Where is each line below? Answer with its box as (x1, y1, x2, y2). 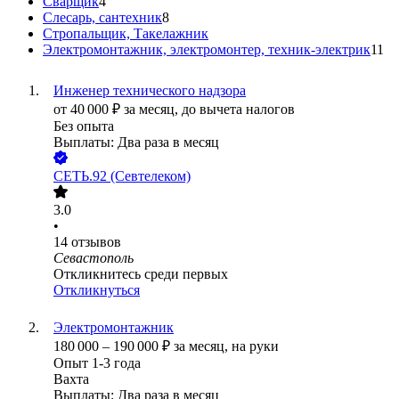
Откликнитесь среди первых (53, 266, 228, 282)
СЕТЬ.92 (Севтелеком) (53, 168, 191, 184)
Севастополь (53, 250, 134, 266)
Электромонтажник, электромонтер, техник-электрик (43, 42, 370, 58)
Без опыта (53, 118, 114, 134)
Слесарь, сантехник (43, 10, 162, 26)
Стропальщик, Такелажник (43, 26, 208, 42)
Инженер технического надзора (53, 83, 246, 99)
